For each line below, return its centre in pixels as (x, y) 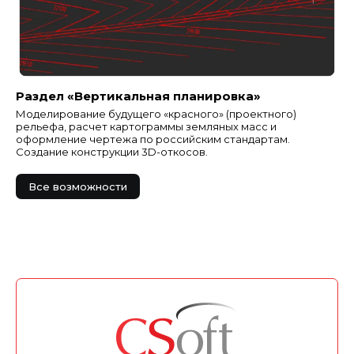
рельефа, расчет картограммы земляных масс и (146, 127)
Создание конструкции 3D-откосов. (112, 152)
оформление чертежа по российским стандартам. (153, 139)
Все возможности (78, 187)
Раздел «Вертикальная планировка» (138, 96)
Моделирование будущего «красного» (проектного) (156, 114)
